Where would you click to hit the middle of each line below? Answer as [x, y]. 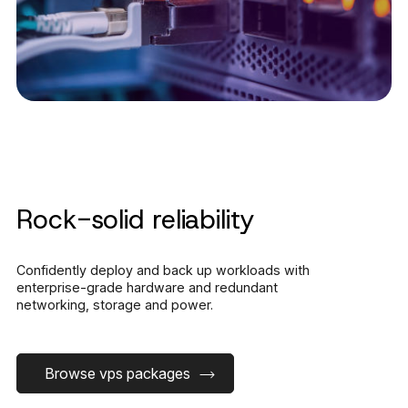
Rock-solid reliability [136, 220]
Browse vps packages [117, 374]
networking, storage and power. [115, 305]
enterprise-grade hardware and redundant [147, 288]
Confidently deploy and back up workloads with [163, 270]
